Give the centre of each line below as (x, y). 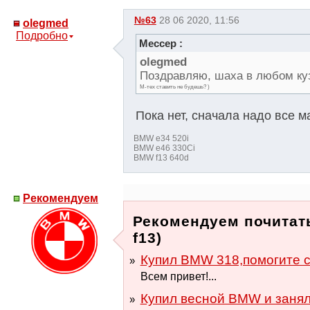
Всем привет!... (179, 276)
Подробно (42, 35)
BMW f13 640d (161, 158)
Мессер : (161, 44)
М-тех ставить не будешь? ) (174, 87)
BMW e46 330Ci (164, 148)
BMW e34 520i (161, 138)
